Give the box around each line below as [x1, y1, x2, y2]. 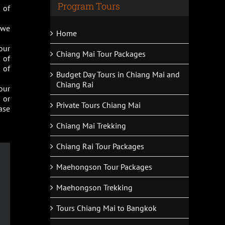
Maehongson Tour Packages [56, 161, 152, 172]
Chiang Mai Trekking [56, 120, 126, 131]
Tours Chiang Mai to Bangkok [56, 202, 157, 213]
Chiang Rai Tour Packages [56, 141, 144, 151]
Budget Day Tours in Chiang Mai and [56, 69, 180, 79]
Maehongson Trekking [56, 182, 133, 192]
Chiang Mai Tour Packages [56, 48, 146, 59]
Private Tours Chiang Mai [56, 99, 141, 110]
